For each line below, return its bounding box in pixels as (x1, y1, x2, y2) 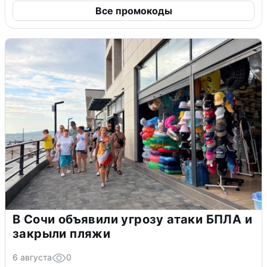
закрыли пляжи (13, 226, 111, 241)
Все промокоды (95, 4, 172, 17)
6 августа (13, 252, 52, 262)
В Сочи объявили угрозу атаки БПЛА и (13, 212, 252, 226)
